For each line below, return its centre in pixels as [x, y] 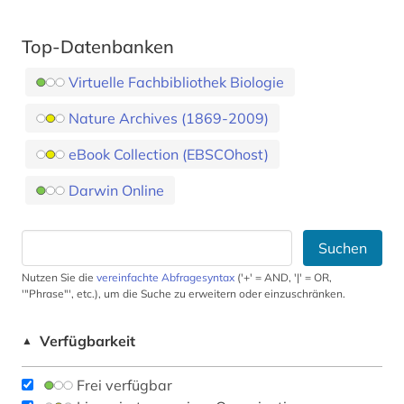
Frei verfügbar [124, 386]
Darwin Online [116, 191]
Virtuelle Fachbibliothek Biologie [206, 83]
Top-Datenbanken [98, 47]
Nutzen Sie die [59, 278]
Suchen [343, 248]
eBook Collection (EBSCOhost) [169, 155]
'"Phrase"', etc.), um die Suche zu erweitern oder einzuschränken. [184, 294]
